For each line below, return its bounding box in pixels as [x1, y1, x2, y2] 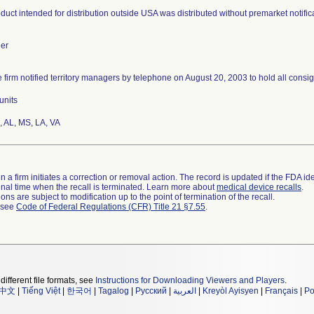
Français [265, 286, 298, 296]
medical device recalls [217, 182, 301, 192]
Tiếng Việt [22, 286, 60, 296]
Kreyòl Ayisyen [203, 286, 259, 296]
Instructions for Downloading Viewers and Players [95, 275, 285, 285]
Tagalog [98, 286, 129, 296]
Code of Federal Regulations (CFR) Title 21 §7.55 [16, 202, 205, 212]
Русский [135, 286, 167, 296]
